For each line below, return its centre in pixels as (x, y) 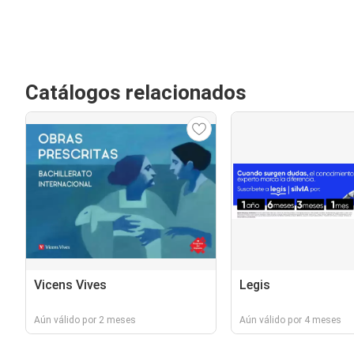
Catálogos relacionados (136, 92)
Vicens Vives (70, 285)
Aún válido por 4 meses (290, 320)
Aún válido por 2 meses (85, 320)
